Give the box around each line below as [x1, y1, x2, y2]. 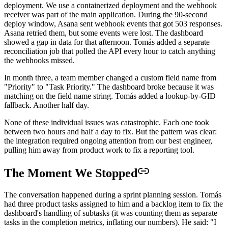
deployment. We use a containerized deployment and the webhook [4, 1, 217, 10]
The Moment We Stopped [4, 166, 137, 180]
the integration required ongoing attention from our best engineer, [4, 136, 212, 146]
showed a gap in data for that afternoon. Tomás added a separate [4, 38, 210, 47]
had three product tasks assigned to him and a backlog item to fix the [4, 199, 223, 209]
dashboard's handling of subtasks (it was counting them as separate [4, 209, 217, 218]
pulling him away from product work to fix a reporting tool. [4, 146, 194, 155]
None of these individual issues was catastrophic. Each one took [4, 118, 209, 127]
